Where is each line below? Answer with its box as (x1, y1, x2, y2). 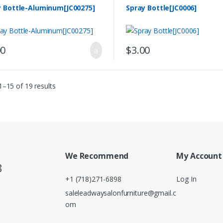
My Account (176, 150, 222, 161)
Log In (176, 174, 197, 184)
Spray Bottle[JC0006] (125, 3, 197, 13)
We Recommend (65, 150, 129, 161)
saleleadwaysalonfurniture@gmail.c (65, 188, 176, 198)
